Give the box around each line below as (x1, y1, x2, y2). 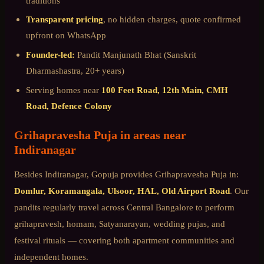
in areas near (117, 128, 186, 141)
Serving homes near (26, 84, 101, 95)
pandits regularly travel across (14, 202, 127, 212)
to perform (193, 202, 235, 212)
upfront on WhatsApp (26, 30, 106, 41)
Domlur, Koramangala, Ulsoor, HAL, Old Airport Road (14, 185, 230, 196)
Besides (14, 169, 45, 179)
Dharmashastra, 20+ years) (26, 65, 124, 75)
